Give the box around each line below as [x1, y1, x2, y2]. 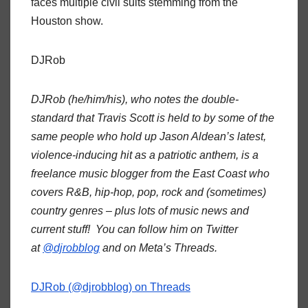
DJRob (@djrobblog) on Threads [31, 280, 190, 293]
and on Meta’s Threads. [100, 241, 217, 254]
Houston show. [31, 14, 106, 27]
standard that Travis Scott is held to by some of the [31, 111, 274, 124]
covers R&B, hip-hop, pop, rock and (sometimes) [31, 186, 266, 198]
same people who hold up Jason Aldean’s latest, [31, 130, 266, 142]
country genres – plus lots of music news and [31, 204, 249, 217]
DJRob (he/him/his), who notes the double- [31, 93, 239, 105]
